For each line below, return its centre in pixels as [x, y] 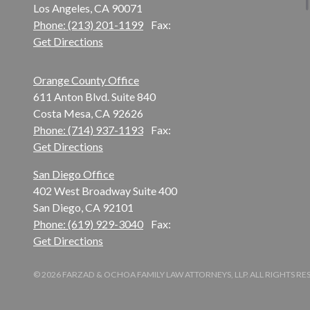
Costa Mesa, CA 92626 [89, 113]
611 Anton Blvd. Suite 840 [95, 97]
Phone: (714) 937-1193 [89, 130]
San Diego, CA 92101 [84, 208]
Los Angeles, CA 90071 [88, 8]
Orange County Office [86, 80]
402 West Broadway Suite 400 [106, 191]
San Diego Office [74, 174]
